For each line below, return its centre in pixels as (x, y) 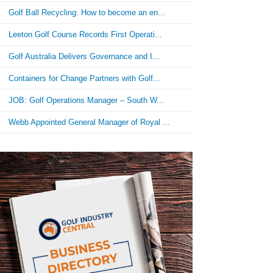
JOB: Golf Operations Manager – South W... (87, 100)
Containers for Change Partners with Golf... (85, 78)
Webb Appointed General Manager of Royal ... (90, 122)
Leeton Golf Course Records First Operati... (86, 34)
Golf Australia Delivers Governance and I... (84, 56)
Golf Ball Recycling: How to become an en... (87, 12)
